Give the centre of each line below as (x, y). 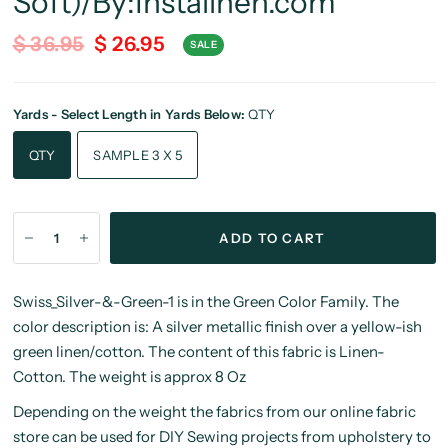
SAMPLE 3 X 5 (167, 155)
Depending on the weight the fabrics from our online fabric (214, 411)
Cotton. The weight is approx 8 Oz (129, 376)
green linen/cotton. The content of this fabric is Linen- (198, 351)
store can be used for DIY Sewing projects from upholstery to (221, 436)
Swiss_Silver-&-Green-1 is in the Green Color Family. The (205, 301)
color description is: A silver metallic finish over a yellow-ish (217, 326)
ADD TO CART (272, 237)
